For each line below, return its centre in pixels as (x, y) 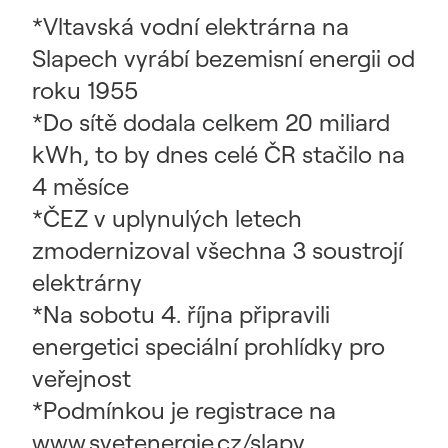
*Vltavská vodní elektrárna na (190, 26)
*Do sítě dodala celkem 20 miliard (211, 122)
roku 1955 (85, 90)
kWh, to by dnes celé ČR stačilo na (218, 154)
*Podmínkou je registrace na (184, 410)
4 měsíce (80, 186)
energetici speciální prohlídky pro (208, 346)
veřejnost (81, 378)
